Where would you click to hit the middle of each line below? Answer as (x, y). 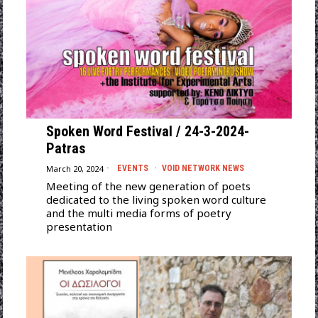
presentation (79, 227)
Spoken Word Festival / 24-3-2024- (147, 132)
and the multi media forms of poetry (138, 213)
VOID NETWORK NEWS (203, 169)
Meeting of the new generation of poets (148, 186)
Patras (65, 149)
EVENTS (132, 169)
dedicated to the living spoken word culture (156, 200)
